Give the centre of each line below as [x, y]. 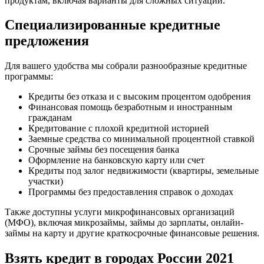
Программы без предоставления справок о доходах [131, 192]
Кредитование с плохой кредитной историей [119, 128]
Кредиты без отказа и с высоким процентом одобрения [139, 97]
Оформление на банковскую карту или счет [116, 160]
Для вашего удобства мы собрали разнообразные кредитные [126, 66]
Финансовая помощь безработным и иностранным [130, 107]
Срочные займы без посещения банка [104, 150]
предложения [47, 41]
